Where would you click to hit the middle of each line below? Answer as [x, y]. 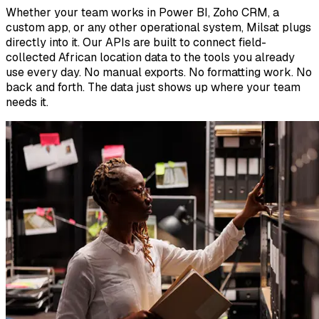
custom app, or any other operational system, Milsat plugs [158, 27]
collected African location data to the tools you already [150, 57]
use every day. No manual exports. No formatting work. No [159, 72]
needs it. [27, 102]
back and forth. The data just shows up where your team [153, 87]
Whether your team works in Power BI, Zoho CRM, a [142, 12]
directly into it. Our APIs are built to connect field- [136, 42]
